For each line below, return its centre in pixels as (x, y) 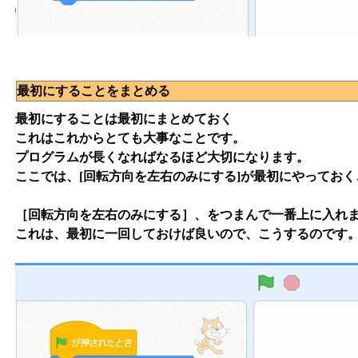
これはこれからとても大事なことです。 (130, 138)
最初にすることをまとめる (93, 91)
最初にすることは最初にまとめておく (124, 119)
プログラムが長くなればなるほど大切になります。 (162, 157)
